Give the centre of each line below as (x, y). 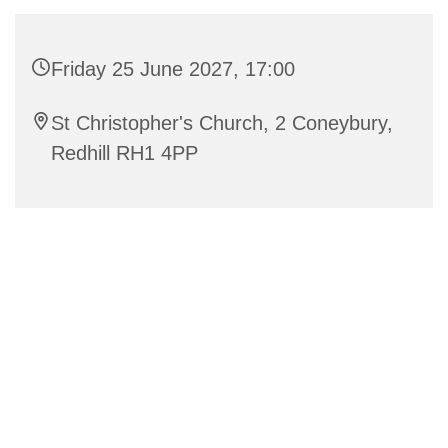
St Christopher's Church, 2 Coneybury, (222, 122)
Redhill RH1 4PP (124, 152)
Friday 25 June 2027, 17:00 (173, 68)
